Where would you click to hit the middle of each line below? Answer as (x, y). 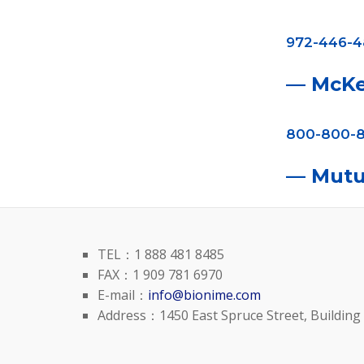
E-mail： (123, 295)
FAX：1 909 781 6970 (160, 275)
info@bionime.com (204, 295)
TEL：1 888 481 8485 (161, 254)
